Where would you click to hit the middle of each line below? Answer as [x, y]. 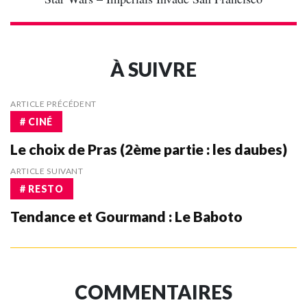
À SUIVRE [153, 70]
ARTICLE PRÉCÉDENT [54, 104]
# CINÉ [36, 121]
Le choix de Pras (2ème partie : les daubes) [149, 149]
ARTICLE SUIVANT [47, 171]
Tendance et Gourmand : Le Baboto [126, 217]
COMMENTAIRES [153, 292]
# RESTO [42, 188]
